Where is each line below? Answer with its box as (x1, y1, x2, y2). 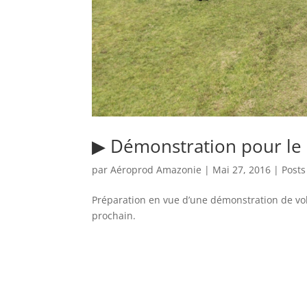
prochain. (92, 208, 136, 222)
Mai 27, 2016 (212, 162, 271, 176)
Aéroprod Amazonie (110, 162, 202, 176)
